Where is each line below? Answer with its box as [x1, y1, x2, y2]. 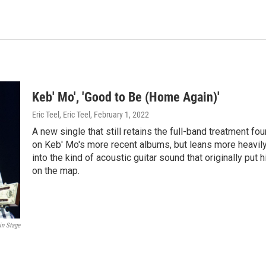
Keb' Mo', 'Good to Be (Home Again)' [32, 90, 220, 104]
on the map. [32, 165, 80, 176]
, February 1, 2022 [90, 110, 149, 119]
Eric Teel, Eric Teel [32, 110, 90, 119]
